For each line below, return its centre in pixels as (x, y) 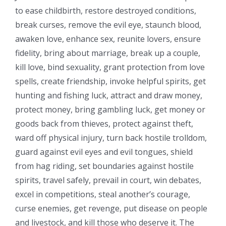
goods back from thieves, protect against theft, (104, 124)
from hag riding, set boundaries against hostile (104, 166)
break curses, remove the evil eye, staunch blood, (108, 25)
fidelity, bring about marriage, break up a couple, (108, 53)
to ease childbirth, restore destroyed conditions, (106, 11)
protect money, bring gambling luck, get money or (110, 110)
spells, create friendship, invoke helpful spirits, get (110, 81)
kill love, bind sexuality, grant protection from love (110, 67)
